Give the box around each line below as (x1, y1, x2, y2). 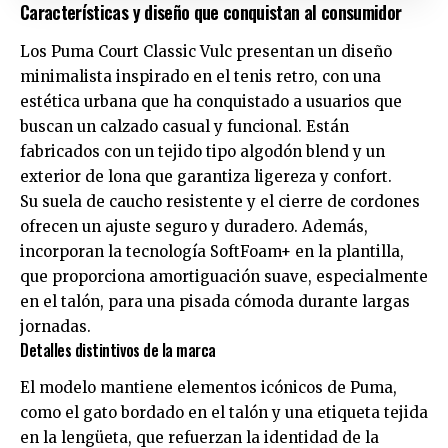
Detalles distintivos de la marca (20, 337, 216, 362)
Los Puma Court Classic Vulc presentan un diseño (20, 41, 392, 61)
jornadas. (20, 316, 91, 336)
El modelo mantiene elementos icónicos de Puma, (20, 378, 397, 398)
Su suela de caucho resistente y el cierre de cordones (20, 191, 420, 211)
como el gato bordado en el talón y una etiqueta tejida (20, 403, 428, 423)
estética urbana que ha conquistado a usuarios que (20, 91, 402, 111)
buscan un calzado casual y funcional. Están (20, 116, 349, 136)
